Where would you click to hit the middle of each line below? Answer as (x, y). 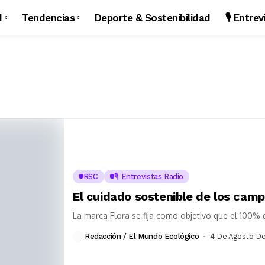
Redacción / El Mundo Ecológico (142, 237)
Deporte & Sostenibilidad (152, 17)
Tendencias (49, 17)
